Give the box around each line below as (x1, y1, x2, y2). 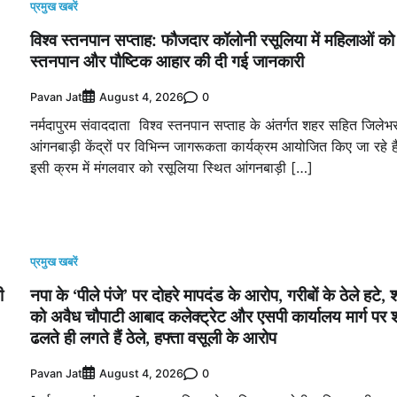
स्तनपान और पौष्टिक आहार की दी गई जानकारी (30, 50, 304, 74)
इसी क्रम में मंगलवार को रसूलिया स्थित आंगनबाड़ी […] (30, 159, 313, 177)
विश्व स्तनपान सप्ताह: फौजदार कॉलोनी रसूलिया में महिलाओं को (30, 28, 394, 52)
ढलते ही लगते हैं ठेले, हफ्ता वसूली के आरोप (30, 326, 276, 350)
